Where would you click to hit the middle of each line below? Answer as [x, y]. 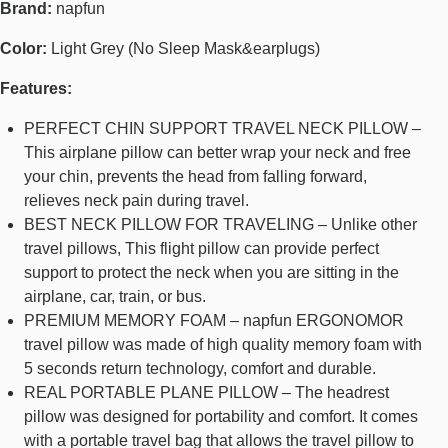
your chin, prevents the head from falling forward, [195, 177]
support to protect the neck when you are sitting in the [211, 273]
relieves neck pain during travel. [136, 201]
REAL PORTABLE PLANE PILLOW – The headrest [206, 393]
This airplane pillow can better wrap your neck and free [217, 153]
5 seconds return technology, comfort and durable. [200, 369]
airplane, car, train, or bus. [115, 297]
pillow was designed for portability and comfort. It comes [221, 417]
